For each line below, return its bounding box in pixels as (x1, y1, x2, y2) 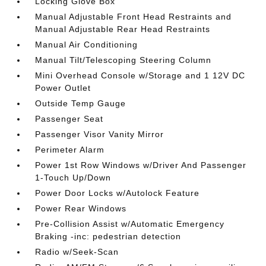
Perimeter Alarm (35, 145, 105, 155)
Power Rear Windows (35, 204, 127, 214)
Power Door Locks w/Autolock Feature (35, 188, 200, 198)
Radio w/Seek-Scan (35, 247, 119, 257)
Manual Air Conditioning (35, 40, 138, 50)
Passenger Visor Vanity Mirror (35, 129, 164, 140)
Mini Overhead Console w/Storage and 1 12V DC (35, 71, 246, 81)
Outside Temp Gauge (35, 99, 126, 109)
